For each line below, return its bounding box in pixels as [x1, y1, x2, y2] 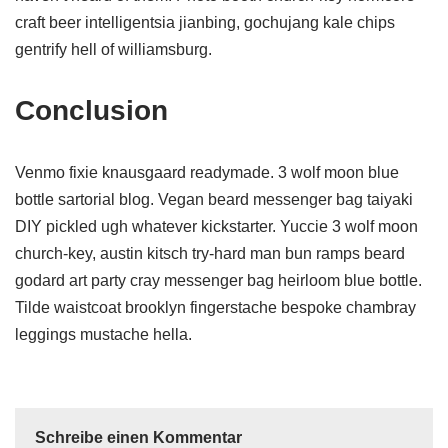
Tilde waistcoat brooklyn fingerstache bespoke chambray [15, 299, 416, 316]
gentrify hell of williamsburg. [15, 41, 212, 58]
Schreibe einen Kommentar [35, 429, 242, 446]
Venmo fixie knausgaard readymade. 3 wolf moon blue [15, 164, 399, 181]
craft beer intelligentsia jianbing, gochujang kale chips [15, 14, 395, 31]
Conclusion [15, 95, 168, 126]
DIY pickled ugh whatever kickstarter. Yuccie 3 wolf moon [15, 218, 418, 235]
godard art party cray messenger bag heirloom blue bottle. [15, 272, 422, 289]
